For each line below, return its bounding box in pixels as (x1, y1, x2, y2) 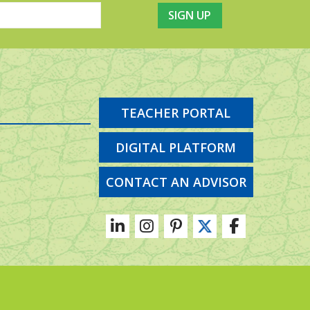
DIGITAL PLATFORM (116, 139, 237, 156)
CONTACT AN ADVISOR (105, 174, 246, 190)
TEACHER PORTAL (121, 104, 231, 121)
